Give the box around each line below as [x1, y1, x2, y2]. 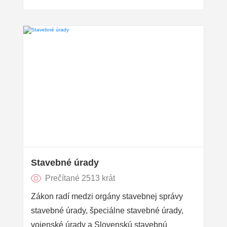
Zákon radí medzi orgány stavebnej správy [31, 192, 183, 201]
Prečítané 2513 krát [45, 173, 116, 182]
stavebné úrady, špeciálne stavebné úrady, [31, 206, 183, 215]
